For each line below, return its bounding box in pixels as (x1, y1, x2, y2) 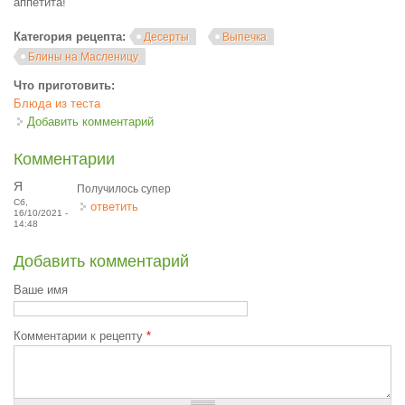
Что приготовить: (14, 79, 118, 92)
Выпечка (222, 31, 267, 43)
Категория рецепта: (14, 30, 129, 43)
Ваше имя (14, 283, 68, 297)
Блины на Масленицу (28, 51, 138, 63)
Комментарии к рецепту (14, 329, 146, 343)
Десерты (144, 31, 189, 43)
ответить (90, 200, 138, 213)
